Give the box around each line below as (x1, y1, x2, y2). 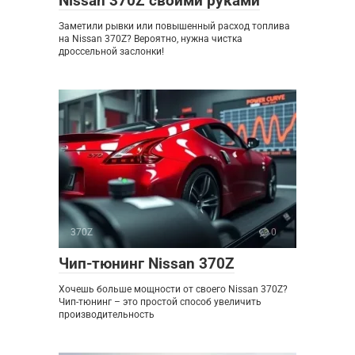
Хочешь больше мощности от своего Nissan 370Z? (59, 283, 288, 295)
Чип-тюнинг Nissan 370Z (59, 254, 235, 273)
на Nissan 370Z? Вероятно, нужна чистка (59, 32, 242, 44)
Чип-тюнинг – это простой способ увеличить (59, 296, 261, 307)
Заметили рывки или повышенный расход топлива (59, 20, 290, 32)
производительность (59, 308, 155, 320)
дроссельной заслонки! (59, 45, 164, 57)
